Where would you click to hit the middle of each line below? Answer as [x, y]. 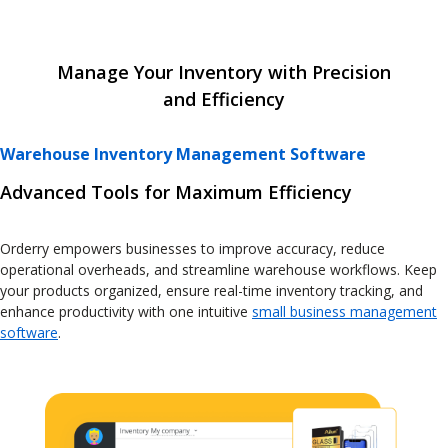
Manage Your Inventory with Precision [223, 71]
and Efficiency [223, 98]
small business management [344, 311]
